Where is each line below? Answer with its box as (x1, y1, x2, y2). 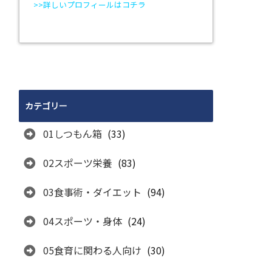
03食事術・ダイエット (43, 184, 141, 199)
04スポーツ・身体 (43, 213, 122, 228)
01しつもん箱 (43, 126, 102, 141)
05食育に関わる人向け (43, 242, 141, 257)
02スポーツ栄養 (43, 155, 112, 170)
